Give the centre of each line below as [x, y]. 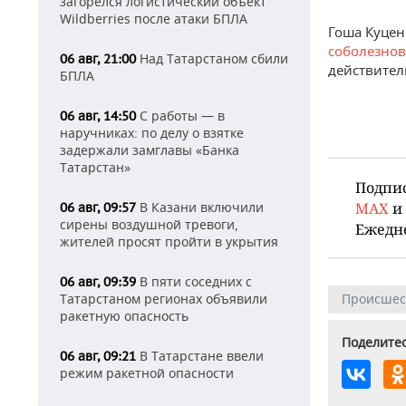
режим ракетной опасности [147, 373]
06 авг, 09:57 [98, 208]
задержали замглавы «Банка [150, 150]
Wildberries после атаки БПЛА [154, 19]
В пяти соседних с [194, 281]
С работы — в [180, 116]
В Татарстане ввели [200, 356]
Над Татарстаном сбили [212, 58]
